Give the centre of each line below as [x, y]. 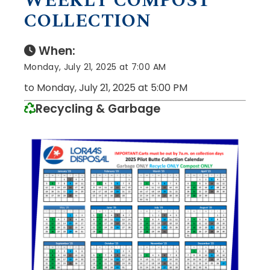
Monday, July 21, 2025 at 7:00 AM [95, 67]
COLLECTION [88, 21]
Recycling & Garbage [98, 108]
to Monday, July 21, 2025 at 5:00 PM [106, 87]
